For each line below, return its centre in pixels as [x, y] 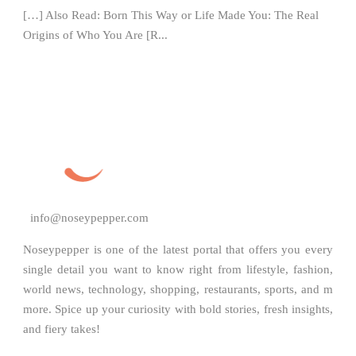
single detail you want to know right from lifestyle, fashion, [178, 269]
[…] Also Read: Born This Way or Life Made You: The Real [171, 15]
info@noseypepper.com [88, 217]
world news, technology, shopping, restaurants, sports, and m [178, 289]
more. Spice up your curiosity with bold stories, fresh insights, [178, 309]
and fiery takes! [62, 329]
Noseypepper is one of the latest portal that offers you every [178, 249]
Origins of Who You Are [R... [95, 35]
